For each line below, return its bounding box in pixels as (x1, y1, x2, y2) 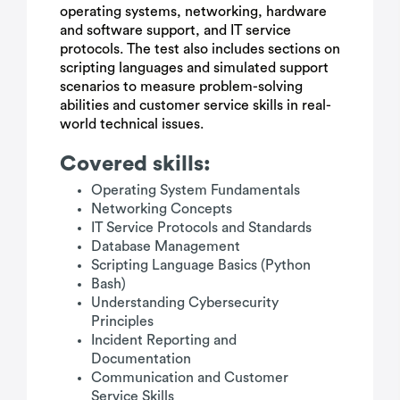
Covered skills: (60, 154, 211, 175)
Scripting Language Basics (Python (91, 258, 311, 272)
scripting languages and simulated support (60, 61, 329, 75)
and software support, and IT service (60, 23, 291, 37)
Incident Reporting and (91, 333, 237, 347)
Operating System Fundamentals (91, 183, 300, 197)
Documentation (91, 352, 191, 366)
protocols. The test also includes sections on (60, 42, 340, 56)
